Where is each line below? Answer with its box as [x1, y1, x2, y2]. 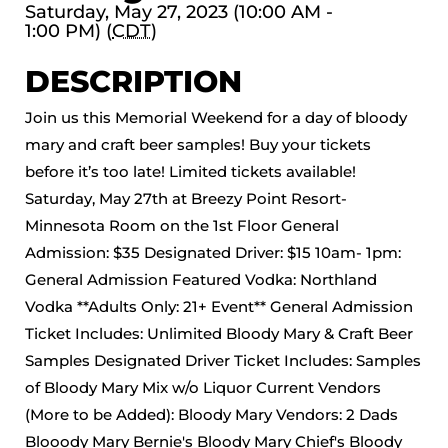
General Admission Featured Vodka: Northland [25, 270, 377, 289]
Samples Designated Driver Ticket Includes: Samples [25, 351, 421, 370]
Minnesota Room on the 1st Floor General [25, 216, 339, 235]
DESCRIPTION [25, 63, 242, 100]
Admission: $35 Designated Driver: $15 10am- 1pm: [25, 243, 401, 262]
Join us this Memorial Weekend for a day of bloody [25, 108, 407, 127]
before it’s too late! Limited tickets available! [25, 162, 356, 181]
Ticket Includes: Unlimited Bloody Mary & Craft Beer [25, 324, 413, 343]
